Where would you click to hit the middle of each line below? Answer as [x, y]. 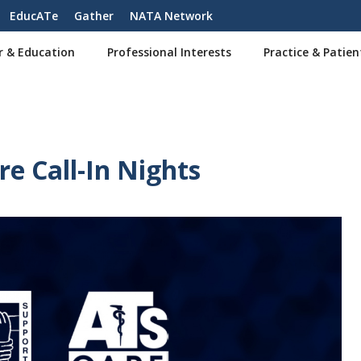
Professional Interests [169, 52]
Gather [94, 16]
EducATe [34, 16]
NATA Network [171, 16]
